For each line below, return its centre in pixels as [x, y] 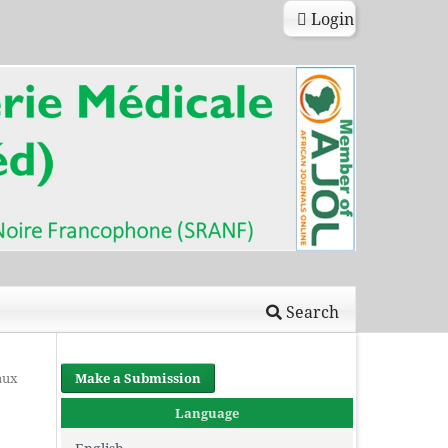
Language [207, 412]
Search [311, 311]
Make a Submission [138, 377]
